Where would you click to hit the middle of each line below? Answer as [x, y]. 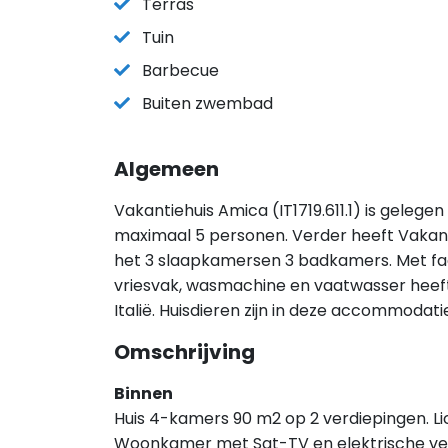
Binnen [143, 393]
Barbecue [180, 70]
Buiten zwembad [207, 103]
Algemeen [166, 169]
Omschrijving [184, 352]
